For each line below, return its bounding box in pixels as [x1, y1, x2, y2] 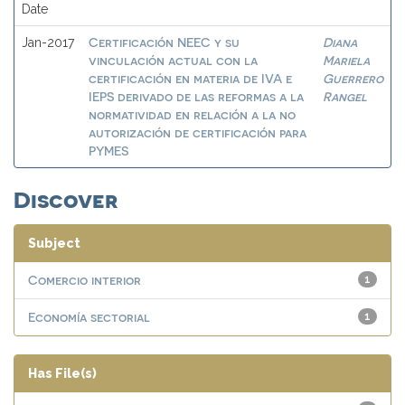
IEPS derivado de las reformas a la [89, 89, 304, 104]
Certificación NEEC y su [89, 34, 240, 50]
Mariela [323, 52, 370, 68]
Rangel [323, 89, 367, 104]
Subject [28, 236, 80, 250]
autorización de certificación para [89, 125, 306, 140]
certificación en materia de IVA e [89, 71, 292, 86]
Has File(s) [28, 366, 97, 381]
